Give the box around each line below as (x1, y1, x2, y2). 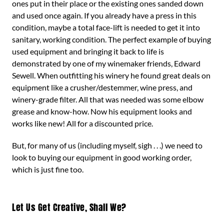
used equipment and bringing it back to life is (12, 46, 164, 56)
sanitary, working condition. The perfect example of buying (12, 34, 211, 44)
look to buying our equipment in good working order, (12, 152, 191, 162)
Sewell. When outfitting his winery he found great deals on (12, 70, 210, 80)
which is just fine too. (12, 164, 83, 174)
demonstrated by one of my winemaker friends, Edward (12, 58, 200, 68)
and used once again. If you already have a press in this (12, 10, 196, 20)
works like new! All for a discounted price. (12, 118, 153, 128)
